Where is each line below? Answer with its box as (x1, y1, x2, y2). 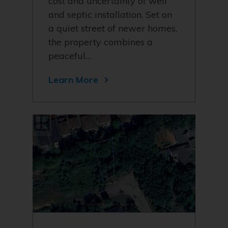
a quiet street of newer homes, (48, 22, 177, 34)
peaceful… (48, 50, 91, 62)
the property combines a (48, 36, 153, 48)
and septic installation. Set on (48, 9, 172, 20)
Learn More (48, 74, 98, 85)
